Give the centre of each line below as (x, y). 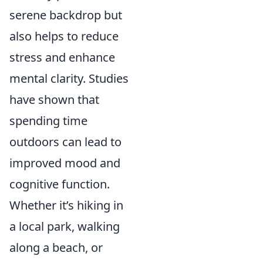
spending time (48, 120)
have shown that (54, 99)
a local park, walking (65, 226)
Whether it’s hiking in (66, 205)
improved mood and (65, 163)
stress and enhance (62, 57)
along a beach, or (56, 247)
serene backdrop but (66, 15)
